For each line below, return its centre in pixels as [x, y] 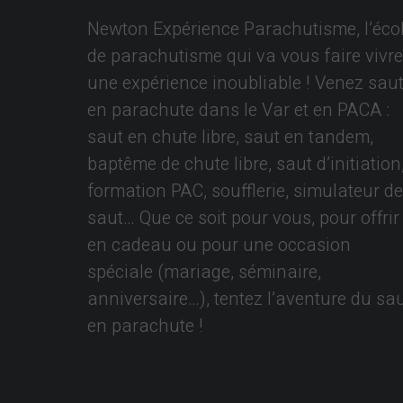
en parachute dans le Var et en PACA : [238, 110]
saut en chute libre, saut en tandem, [230, 137]
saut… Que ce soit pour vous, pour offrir [243, 218]
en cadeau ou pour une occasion [219, 245]
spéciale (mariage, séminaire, [204, 272]
